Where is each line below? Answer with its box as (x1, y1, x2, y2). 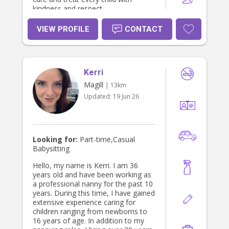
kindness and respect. (33, 4, 104, 14)
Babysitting (33, 144, 70, 154)
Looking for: (33, 134, 78, 145)
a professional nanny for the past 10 (33, 179, 153, 189)
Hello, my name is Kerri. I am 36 (33, 161, 138, 171)
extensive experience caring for (33, 197, 135, 208)
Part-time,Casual (78, 134, 135, 145)
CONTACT (124, 25, 163, 34)
